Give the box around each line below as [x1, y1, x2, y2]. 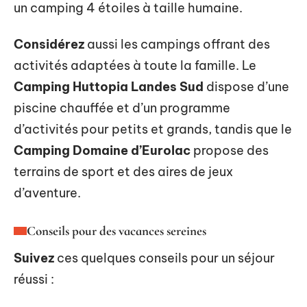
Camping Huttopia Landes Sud [14, 79, 204, 95]
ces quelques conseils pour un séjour [54, 250, 275, 267]
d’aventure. [14, 185, 81, 201]
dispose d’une [204, 79, 289, 95]
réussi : [14, 271, 54, 288]
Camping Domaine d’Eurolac [14, 143, 191, 159]
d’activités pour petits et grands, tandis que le [14, 121, 292, 138]
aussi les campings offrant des [84, 36, 270, 53]
